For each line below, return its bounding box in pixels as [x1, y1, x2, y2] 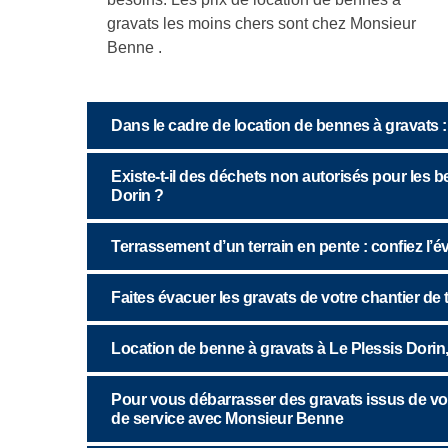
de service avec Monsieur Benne [111, 410, 343, 427]
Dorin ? [111, 187, 164, 204]
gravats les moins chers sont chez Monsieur [107, 15, 416, 32]
